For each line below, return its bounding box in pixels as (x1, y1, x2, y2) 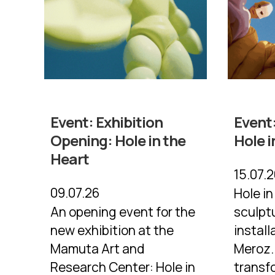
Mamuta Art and (50, 240, 144, 258)
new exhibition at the (50, 222, 174, 239)
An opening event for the (50, 203, 195, 221)
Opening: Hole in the (50, 130, 186, 151)
